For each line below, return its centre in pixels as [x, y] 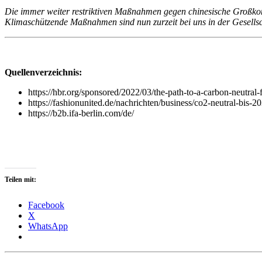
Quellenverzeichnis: [43, 72]
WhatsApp [48, 226]
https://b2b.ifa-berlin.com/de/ [81, 113]
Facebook [46, 205]
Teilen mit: [20, 179]
